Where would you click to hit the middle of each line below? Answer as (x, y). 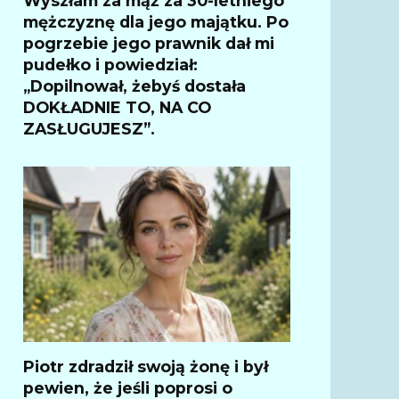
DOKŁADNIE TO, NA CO (117, 107)
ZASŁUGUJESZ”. (89, 128)
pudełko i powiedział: (110, 64)
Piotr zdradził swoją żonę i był (146, 366)
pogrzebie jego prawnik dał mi (149, 43)
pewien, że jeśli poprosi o (128, 387)
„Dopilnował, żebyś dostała (134, 85)
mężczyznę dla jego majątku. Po (156, 21)
